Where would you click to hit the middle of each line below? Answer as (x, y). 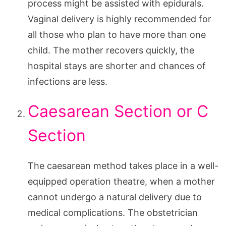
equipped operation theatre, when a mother (121, 181)
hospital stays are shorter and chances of (117, 66)
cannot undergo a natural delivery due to (115, 197)
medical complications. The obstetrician (113, 212)
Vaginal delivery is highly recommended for (120, 19)
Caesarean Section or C (118, 111)
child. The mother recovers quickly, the (111, 50)
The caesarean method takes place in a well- (123, 165)
